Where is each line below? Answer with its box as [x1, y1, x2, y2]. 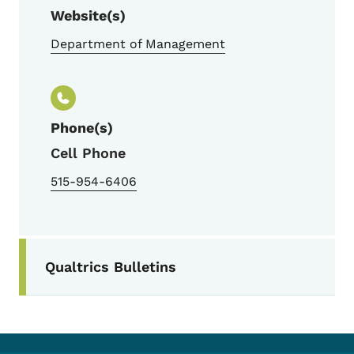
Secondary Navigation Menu [18, 236, 277, 259]
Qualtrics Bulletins [45, 258, 176, 275]
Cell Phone [51, 145, 126, 162]
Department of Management [51, 36, 225, 52]
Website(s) [51, 7, 126, 24]
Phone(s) [51, 119, 113, 137]
